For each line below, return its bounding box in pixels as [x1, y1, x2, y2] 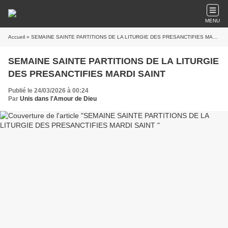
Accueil [8, 34, 25, 40]
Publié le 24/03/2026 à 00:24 [8, 87, 89, 94]
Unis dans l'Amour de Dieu [20, 95, 97, 102]
